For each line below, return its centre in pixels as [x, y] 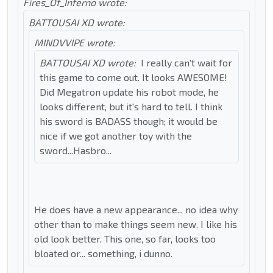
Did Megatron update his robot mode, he [129, 92]
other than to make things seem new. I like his [136, 224]
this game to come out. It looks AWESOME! [133, 77]
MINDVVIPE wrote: [75, 43]
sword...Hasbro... [76, 151]
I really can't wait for [186, 63]
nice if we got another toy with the [116, 136]
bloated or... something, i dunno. [103, 253]
